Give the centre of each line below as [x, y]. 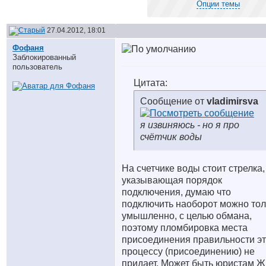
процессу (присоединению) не [188, 251]
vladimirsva [232, 101]
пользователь [37, 67]
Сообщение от [173, 101]
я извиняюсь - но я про [190, 125]
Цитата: [151, 83]
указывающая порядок [172, 180]
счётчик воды [171, 137]
